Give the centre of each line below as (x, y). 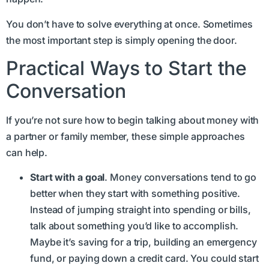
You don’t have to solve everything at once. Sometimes (129, 24)
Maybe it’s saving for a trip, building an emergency (144, 242)
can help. (27, 152)
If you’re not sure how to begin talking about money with (133, 120)
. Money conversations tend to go (181, 177)
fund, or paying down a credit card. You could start (144, 258)
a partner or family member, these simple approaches (125, 136)
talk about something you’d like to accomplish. (134, 226)
